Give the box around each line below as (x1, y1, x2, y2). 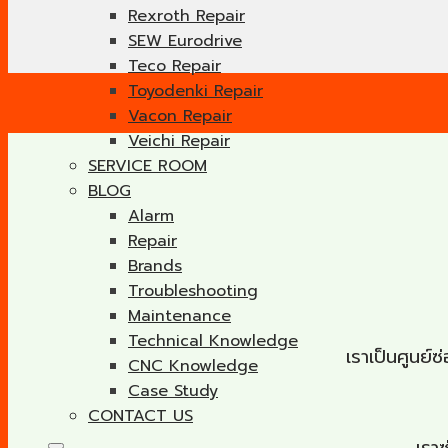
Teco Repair (128, 54, 221, 78)
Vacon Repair (128, 104, 232, 128)
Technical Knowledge (128, 329, 298, 353)
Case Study (128, 379, 218, 403)
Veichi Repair (128, 129, 230, 153)
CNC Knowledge (128, 354, 258, 378)
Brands (128, 254, 182, 278)
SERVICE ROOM (88, 154, 207, 178)
